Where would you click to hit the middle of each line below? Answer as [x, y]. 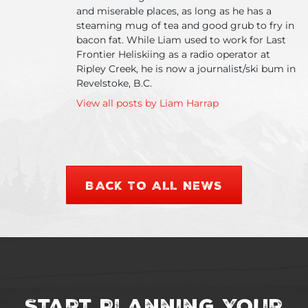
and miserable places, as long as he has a [174, 11]
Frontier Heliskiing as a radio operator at [173, 54]
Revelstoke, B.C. [114, 83]
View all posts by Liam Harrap [147, 103]
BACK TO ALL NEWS [154, 185]
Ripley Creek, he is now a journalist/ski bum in [186, 68]
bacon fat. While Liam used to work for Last [181, 40]
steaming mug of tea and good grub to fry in [185, 25]
